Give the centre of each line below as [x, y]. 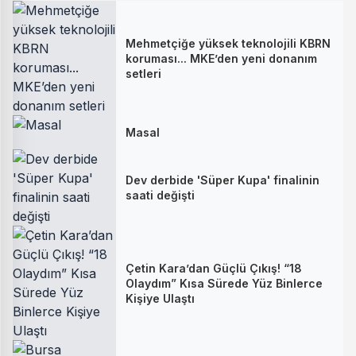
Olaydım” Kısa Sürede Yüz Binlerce [224, 283]
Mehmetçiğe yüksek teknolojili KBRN [228, 43]
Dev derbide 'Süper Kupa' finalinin [222, 180]
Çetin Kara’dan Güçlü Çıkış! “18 [214, 268]
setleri [143, 73]
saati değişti [160, 195]
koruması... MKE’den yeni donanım [221, 58]
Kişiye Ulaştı [160, 298]
